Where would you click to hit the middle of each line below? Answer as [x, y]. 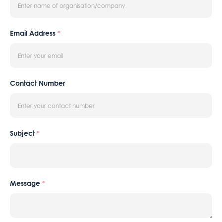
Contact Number [37, 83]
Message [26, 183]
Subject [23, 133]
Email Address [34, 33]
